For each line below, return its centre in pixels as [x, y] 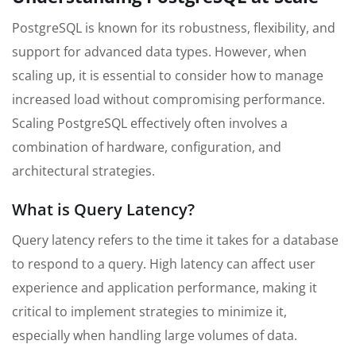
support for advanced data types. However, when [159, 52]
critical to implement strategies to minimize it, [149, 312]
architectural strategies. [83, 171]
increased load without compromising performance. [168, 100]
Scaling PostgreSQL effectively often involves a [150, 124]
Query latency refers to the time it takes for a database [175, 240]
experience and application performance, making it [164, 288]
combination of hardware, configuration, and [147, 147]
